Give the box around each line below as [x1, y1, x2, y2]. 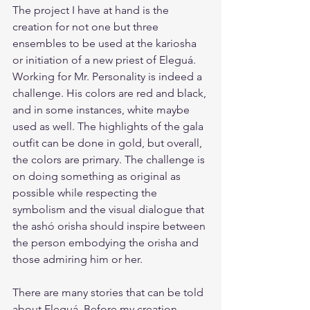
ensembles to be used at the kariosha [12, 37, 199, 50]
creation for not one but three [12, 20, 161, 33]
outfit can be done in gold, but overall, [12, 136, 205, 149]
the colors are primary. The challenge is [12, 153, 208, 166]
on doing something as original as [12, 170, 183, 183]
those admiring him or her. [12, 253, 143, 266]
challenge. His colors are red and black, [12, 86, 209, 100]
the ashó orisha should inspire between [12, 219, 208, 232]
